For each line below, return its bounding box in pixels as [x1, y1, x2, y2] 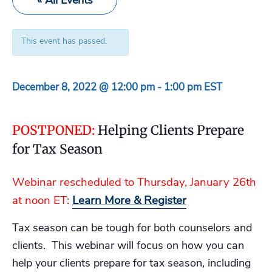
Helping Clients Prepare [95, 122, 244, 138]
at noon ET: [12, 192, 72, 208]
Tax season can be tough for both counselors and [12, 220, 252, 235]
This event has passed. [21, 35, 107, 47]
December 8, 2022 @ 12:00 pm [12, 80, 155, 94]
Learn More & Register [72, 192, 186, 208]
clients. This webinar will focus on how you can [12, 238, 244, 253]
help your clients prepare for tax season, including [12, 256, 251, 270]
